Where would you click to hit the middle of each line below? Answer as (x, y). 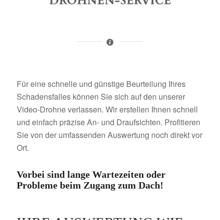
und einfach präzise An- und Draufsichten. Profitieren (108, 122)
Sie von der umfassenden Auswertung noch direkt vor (109, 135)
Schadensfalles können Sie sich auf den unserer (101, 97)
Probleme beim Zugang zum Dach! (90, 185)
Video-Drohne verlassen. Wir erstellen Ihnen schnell (107, 110)
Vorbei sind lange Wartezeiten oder (91, 175)
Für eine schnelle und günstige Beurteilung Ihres (101, 84)
